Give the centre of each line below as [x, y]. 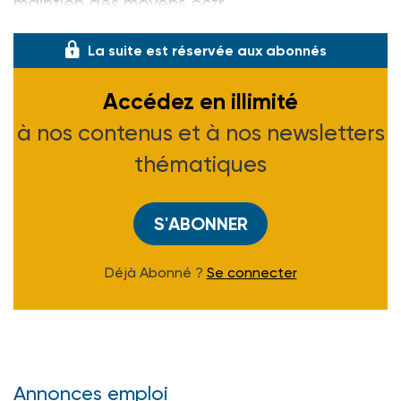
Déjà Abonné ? [155, 273]
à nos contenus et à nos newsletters [200, 133]
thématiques [200, 165]
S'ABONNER [200, 224]
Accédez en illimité [200, 102]
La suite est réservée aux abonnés [207, 51]
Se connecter [252, 273]
